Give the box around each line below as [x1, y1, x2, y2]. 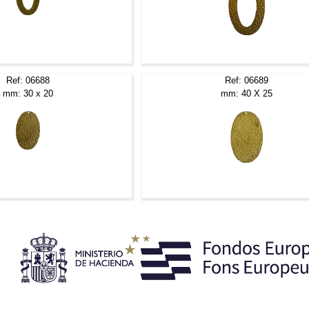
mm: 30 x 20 [2, 88, 53, 99]
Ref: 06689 [225, 74, 269, 86]
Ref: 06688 [6, 74, 50, 86]
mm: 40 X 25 [221, 88, 273, 99]
